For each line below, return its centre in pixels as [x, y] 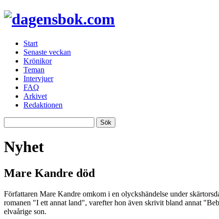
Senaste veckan [47, 52]
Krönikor [38, 61]
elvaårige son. [25, 211]
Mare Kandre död [49, 173]
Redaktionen [43, 105]
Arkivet [35, 96]
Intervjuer [38, 78]
